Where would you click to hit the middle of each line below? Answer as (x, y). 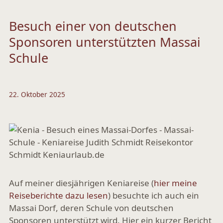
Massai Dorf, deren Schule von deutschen (91, 208)
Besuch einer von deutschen (93, 26)
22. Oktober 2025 (37, 94)
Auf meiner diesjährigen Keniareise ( (81, 183)
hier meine (175, 183)
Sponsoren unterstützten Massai (105, 42)
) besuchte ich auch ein (154, 195)
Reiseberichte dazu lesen (58, 195)
